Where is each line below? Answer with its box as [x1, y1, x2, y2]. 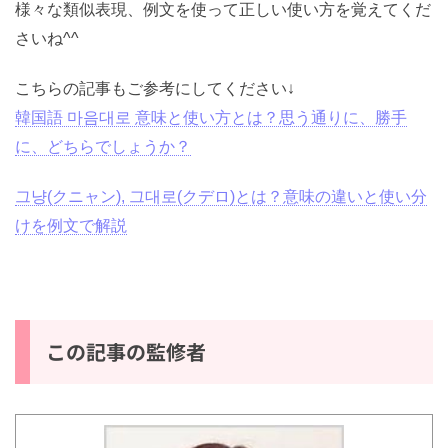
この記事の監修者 [46, 336, 206, 366]
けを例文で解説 [15, 216, 127, 234]
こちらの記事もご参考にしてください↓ [15, 80, 295, 98]
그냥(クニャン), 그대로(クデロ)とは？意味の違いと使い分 [15, 187, 427, 205]
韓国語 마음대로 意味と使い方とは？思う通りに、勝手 [15, 109, 407, 127]
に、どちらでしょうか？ [15, 138, 191, 156]
